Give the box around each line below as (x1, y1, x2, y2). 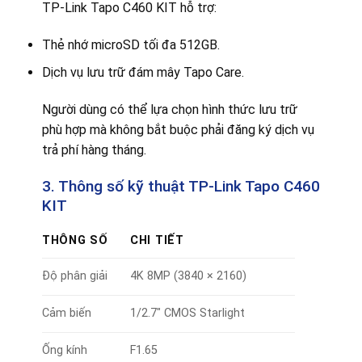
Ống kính (41, 343, 87, 357)
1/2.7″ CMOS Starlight (129, 305, 245, 320)
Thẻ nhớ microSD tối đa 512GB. (41, 36, 220, 53)
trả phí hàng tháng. (41, 142, 146, 158)
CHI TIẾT (129, 233, 184, 247)
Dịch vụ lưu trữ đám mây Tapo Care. (41, 65, 244, 81)
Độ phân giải (41, 268, 107, 283)
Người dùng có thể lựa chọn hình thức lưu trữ (41, 102, 297, 118)
